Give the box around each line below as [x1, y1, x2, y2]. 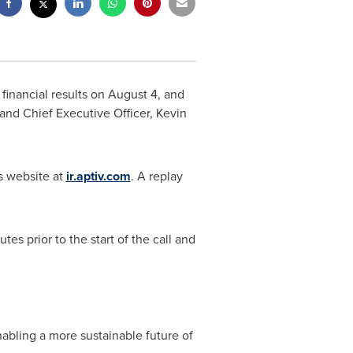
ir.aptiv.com [65, 167, 131, 185]
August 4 [107, 85, 158, 103]
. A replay [130, 167, 183, 185]
